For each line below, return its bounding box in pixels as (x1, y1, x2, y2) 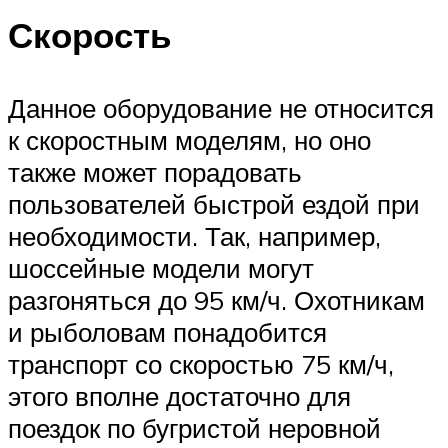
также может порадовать (8, 155, 302, 188)
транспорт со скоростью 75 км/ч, (8, 347, 394, 380)
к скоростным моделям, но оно (8, 123, 371, 156)
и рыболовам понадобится (8, 315, 327, 348)
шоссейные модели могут (8, 251, 314, 284)
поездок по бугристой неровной (8, 411, 381, 444)
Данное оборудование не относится (8, 91, 434, 124)
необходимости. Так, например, (8, 219, 381, 252)
